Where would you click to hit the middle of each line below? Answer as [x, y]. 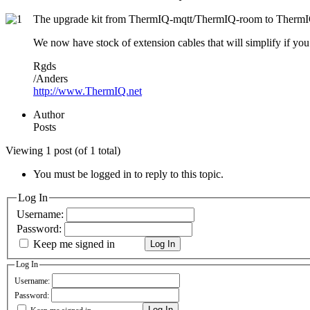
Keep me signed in [74, 244]
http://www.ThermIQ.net [88, 91]
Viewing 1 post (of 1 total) [63, 150]
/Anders [51, 78]
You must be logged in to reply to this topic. [128, 174]
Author [49, 114]
